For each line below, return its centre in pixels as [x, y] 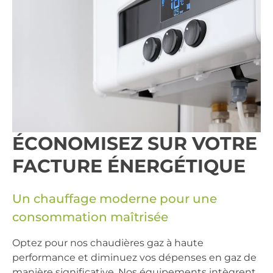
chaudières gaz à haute [147, 243]
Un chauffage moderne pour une [115, 198]
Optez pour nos [51, 243]
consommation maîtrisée [90, 217]
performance [44, 257]
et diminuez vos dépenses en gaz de [166, 257]
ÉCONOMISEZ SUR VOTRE [135, 143]
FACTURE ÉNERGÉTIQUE [129, 166]
